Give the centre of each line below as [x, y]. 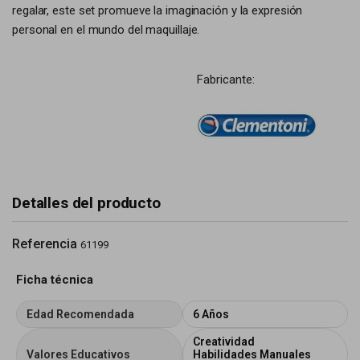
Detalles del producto [86, 203]
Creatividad [223, 342]
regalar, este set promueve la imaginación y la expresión [157, 10]
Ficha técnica [55, 280]
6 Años [211, 314]
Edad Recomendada [80, 314]
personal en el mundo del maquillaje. [106, 30]
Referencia [45, 244]
